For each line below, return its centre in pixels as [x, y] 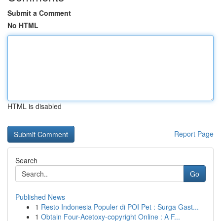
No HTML [23, 25]
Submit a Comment [39, 13]
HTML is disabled [35, 106]
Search [26, 160]
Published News [40, 197]
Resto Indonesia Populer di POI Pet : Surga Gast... [120, 207]
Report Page [194, 134]
